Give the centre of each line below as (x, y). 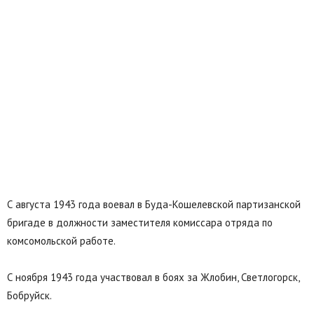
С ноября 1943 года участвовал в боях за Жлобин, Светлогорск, (153, 278)
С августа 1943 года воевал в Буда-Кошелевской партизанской (154, 205)
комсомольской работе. (61, 241)
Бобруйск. (29, 296)
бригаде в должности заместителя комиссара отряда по (140, 223)
